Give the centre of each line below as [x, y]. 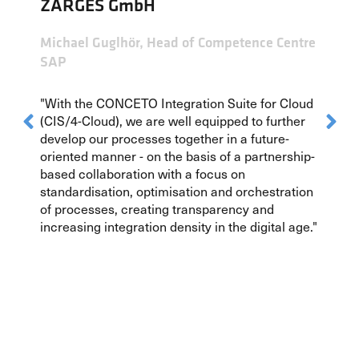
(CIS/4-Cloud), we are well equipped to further [173, 120]
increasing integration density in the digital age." [179, 226]
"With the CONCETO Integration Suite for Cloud [177, 102]
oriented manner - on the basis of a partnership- [177, 155]
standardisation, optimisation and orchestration [177, 190]
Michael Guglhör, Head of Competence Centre [178, 42]
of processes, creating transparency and [157, 208]
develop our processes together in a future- [165, 137]
